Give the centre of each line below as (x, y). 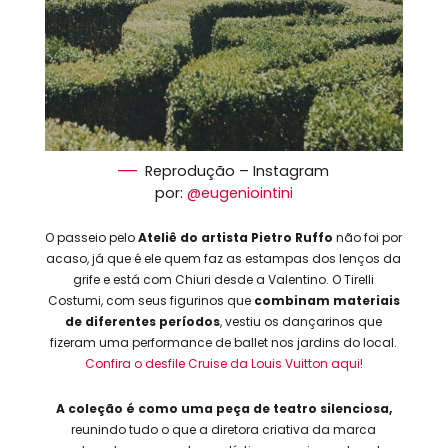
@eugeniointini (239, 193)
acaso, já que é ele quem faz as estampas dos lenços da (224, 259)
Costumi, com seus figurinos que (150, 301)
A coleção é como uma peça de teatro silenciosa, (223, 409)
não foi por (368, 238)
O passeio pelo (92, 238)
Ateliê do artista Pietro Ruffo (236, 238)
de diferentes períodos (143, 322)
